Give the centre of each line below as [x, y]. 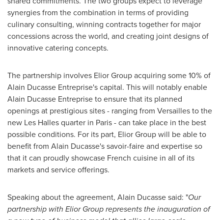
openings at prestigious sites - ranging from [82, 111]
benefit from [29, 146]
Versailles [174, 111]
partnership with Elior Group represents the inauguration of [109, 209]
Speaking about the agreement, [62, 197]
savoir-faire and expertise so [153, 146]
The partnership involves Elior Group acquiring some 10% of [109, 75]
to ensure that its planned [137, 99]
